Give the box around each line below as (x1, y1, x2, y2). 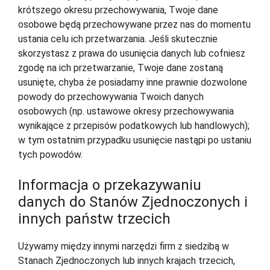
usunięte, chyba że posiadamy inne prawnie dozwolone (18, 77, 247, 89)
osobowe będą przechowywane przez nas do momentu (18, 19, 251, 31)
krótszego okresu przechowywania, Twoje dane (18, 4, 218, 16)
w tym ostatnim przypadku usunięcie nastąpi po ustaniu (18, 134, 251, 146)
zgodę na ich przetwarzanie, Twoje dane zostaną (18, 62, 223, 74)
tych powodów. (18, 149, 83, 161)
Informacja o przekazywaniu (18, 177, 201, 194)
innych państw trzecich (18, 210, 171, 228)
